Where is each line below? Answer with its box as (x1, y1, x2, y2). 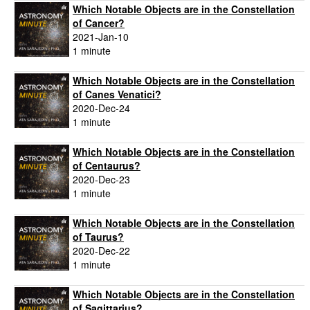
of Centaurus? (73, 158, 140, 173)
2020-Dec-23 (73, 172, 130, 187)
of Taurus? (73, 230, 124, 244)
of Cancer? (73, 16, 125, 30)
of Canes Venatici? (73, 87, 161, 102)
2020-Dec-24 (73, 101, 130, 116)
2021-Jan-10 (73, 30, 129, 44)
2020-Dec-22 (73, 244, 130, 258)
